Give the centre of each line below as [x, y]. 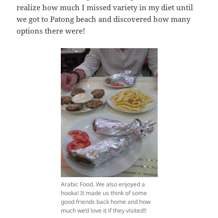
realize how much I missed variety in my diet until [105, 8]
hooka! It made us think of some [104, 193]
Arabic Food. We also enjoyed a [103, 184]
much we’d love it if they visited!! [103, 211]
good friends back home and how [105, 202]
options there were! [51, 31]
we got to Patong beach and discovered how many [104, 19]
